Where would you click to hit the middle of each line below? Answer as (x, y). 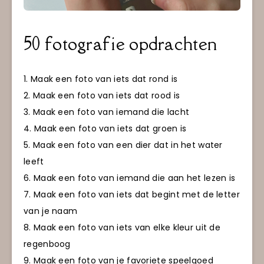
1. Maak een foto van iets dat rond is (101, 79)
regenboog (47, 244)
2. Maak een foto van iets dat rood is (102, 95)
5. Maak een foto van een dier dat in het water (123, 145)
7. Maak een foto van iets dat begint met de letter (132, 194)
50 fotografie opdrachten (121, 44)
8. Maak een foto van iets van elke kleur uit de (122, 227)
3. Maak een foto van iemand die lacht (107, 112)
